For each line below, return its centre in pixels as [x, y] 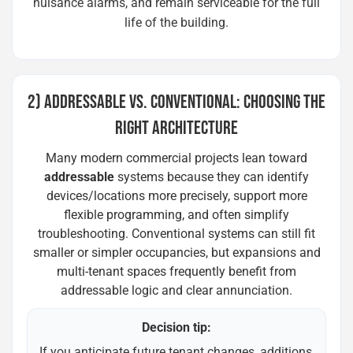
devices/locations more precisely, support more [176, 196]
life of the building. [176, 22]
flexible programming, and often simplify [176, 215]
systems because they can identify [212, 177]
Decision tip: [176, 327]
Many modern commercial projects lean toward [176, 158]
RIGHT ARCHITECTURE [176, 128]
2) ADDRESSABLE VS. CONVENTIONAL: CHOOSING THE [176, 102]
